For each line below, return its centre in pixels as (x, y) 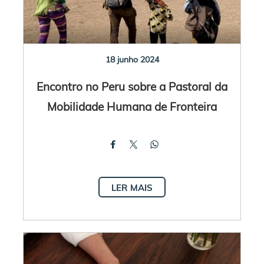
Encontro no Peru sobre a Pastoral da (132, 86)
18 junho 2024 (132, 59)
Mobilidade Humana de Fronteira (132, 106)
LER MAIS (132, 187)
